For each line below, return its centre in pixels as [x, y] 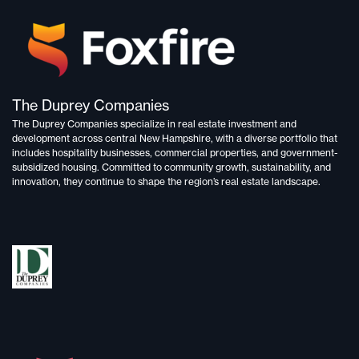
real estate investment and [237, 124]
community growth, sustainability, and [248, 167]
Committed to [132, 167]
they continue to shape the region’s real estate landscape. [191, 182]
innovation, [36, 182]
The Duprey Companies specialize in [95, 124]
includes [32, 153]
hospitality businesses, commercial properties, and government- [195, 153]
